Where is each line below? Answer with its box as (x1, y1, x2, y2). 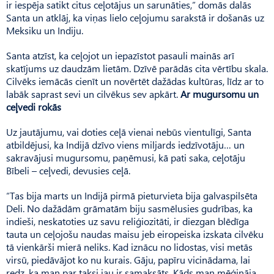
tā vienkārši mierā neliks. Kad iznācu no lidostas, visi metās (6, 240, 253, 253)
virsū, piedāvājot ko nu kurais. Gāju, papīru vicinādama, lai (6, 253, 250, 266)
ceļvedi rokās (6, 100, 61, 113)
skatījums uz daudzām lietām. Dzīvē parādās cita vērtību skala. (6, 61, 268, 75)
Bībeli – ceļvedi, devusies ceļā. (6, 163, 130, 177)
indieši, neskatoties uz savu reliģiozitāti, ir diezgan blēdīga (6, 214, 249, 228)
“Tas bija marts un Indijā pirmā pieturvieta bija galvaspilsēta (6, 188, 257, 202)
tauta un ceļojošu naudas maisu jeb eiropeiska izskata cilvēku (6, 227, 264, 240)
